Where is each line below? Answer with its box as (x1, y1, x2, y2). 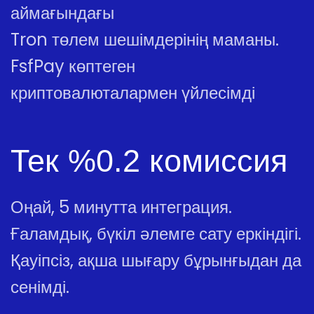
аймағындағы (11, 1, 114, 25)
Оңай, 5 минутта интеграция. (11, 196, 232, 219)
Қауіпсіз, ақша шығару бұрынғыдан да (11, 249, 301, 272)
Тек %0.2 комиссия (11, 143, 287, 179)
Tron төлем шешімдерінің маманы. (11, 28, 279, 51)
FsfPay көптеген (11, 55, 135, 78)
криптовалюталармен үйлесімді (11, 81, 255, 104)
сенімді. (11, 275, 69, 299)
